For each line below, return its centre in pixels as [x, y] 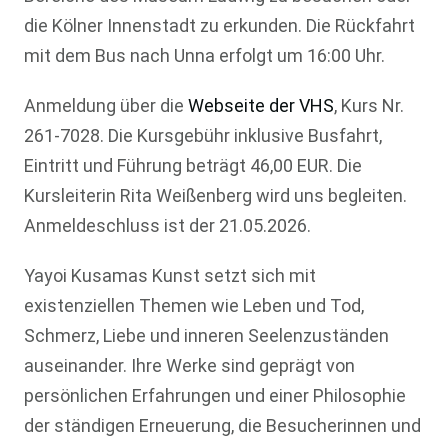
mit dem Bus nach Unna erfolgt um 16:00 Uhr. [204, 55]
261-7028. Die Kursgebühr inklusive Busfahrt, [202, 135]
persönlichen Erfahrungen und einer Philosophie [214, 395]
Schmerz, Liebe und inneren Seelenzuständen [206, 335]
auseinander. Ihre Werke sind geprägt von [189, 365]
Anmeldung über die [105, 105]
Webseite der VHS [260, 105]
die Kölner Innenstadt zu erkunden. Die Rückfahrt [219, 25]
